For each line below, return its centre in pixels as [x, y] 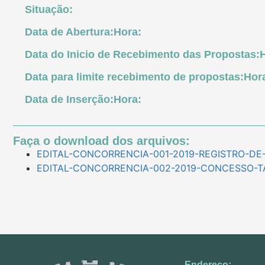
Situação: [49, 10]
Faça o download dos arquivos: [101, 141]
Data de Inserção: [69, 100]
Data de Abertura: [69, 32]
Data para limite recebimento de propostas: [134, 77]
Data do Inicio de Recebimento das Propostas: [142, 55]
